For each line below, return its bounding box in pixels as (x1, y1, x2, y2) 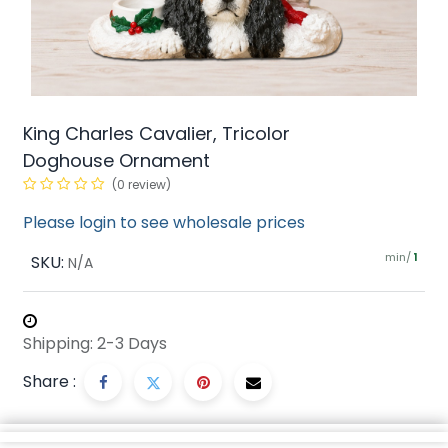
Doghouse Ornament (23, 148, 210, 173)
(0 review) (112, 176, 171, 193)
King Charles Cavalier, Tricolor (23, 121, 290, 146)
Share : (23, 370, 76, 393)
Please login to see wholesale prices (23, 211, 305, 234)
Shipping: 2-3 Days (23, 332, 167, 355)
